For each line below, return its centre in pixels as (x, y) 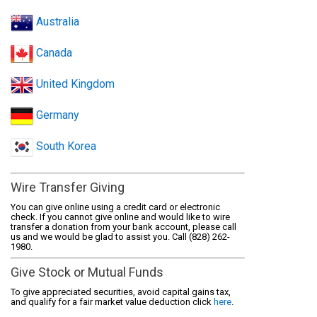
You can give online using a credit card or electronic (116, 207)
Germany (57, 115)
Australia (57, 22)
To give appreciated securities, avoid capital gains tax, (121, 292)
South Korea (65, 146)
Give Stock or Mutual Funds (87, 272)
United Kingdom (74, 84)
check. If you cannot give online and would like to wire (121, 217)
